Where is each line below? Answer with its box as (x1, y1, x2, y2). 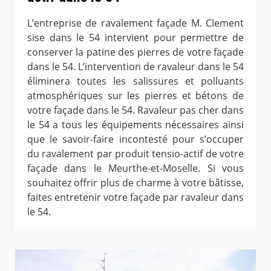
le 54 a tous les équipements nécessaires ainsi (27, 118, 244, 132)
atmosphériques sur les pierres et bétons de (27, 89, 244, 103)
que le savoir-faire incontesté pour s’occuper (27, 132, 244, 146)
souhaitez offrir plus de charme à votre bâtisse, (27, 176, 244, 190)
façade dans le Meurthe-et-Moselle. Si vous (27, 162, 244, 175)
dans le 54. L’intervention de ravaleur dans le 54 (27, 60, 244, 74)
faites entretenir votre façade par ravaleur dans (27, 191, 244, 204)
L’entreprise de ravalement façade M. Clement (27, 16, 244, 30)
